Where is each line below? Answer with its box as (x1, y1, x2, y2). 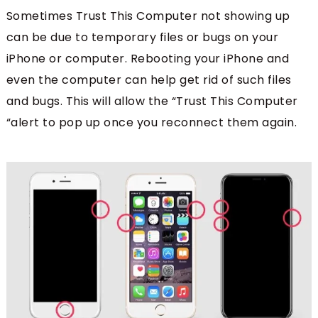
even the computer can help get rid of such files (6, 72, 292, 89)
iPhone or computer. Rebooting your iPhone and (6, 50, 290, 67)
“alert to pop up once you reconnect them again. (6, 114, 297, 131)
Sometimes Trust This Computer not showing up (6, 8, 290, 25)
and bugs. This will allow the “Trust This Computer (6, 93, 298, 110)
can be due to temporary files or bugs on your (6, 29, 279, 46)
